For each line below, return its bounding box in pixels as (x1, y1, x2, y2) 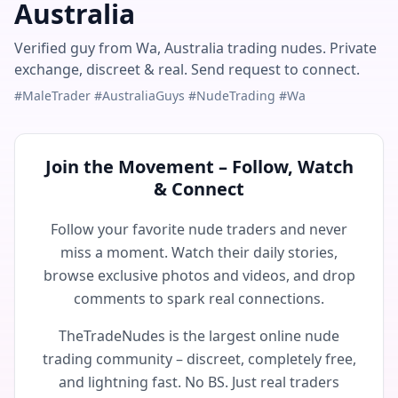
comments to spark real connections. (74, 289, 324, 308)
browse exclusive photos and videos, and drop (43, 266, 355, 285)
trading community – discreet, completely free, (42, 349, 356, 369)
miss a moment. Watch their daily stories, (60, 243, 338, 262)
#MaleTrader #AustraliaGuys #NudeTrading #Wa (14, 87, 306, 104)
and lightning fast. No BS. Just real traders (59, 372, 339, 392)
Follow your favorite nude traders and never (51, 219, 347, 239)
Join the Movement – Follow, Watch (44, 155, 354, 179)
